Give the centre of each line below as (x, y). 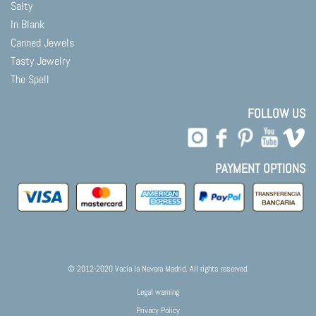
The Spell (30, 79)
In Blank (28, 24)
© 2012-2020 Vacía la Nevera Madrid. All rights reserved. (158, 269)
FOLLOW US (276, 113)
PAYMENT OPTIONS (260, 168)
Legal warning (158, 292)
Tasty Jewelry (40, 61)
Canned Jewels (42, 42)
